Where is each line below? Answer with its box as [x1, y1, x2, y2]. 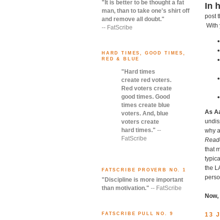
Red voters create [121, 84, 172, 92]
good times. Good [121, 93, 170, 100]
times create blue [121, 101, 170, 109]
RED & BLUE [102, 56, 140, 61]
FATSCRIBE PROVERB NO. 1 [102, 167, 186, 172]
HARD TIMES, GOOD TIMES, [102, 50, 186, 55]
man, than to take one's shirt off [102, 7, 190, 14]
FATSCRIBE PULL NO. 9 [102, 211, 173, 217]
